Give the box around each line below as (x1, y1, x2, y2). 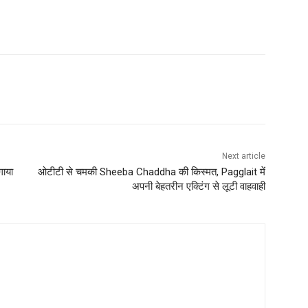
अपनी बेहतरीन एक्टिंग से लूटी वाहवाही (131, 179, 265, 192)
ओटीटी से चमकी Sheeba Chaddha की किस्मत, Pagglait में (37, 165, 265, 178)
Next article (221, 151, 265, 161)
